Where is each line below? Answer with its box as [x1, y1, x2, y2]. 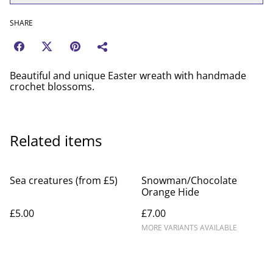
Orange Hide [141, 185, 199, 199]
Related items [10, 130, 102, 151]
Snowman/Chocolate [141, 174, 237, 188]
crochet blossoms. [10, 80, 94, 94]
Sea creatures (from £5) [10, 174, 118, 188]
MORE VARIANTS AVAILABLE [141, 222, 237, 233]
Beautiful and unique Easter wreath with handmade [10, 69, 246, 83]
